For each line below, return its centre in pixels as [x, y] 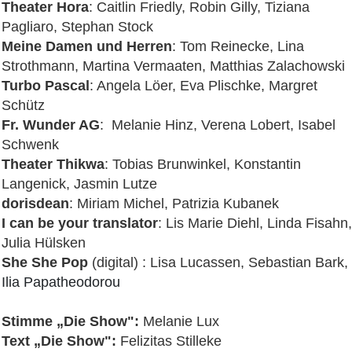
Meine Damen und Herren [87, 46]
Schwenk [30, 144]
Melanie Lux [179, 321]
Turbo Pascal [46, 85]
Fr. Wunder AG [51, 125]
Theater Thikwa [53, 164]
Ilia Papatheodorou [61, 282]
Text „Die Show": [59, 341]
